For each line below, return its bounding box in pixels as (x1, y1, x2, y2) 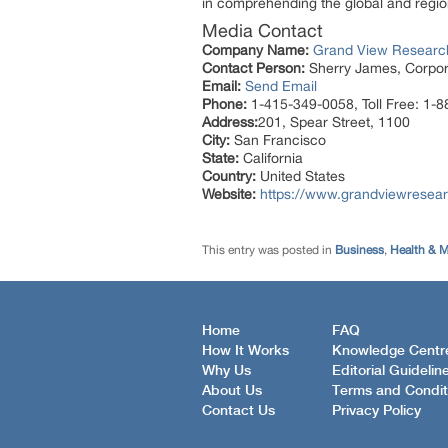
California (239, 149, 303, 166)
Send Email (245, 77, 317, 94)
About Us (202, 384, 262, 399)
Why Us (202, 364, 251, 379)
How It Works (202, 344, 289, 359)
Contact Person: (202, 59, 305, 76)
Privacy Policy (332, 404, 421, 419)
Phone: (202, 95, 247, 112)
